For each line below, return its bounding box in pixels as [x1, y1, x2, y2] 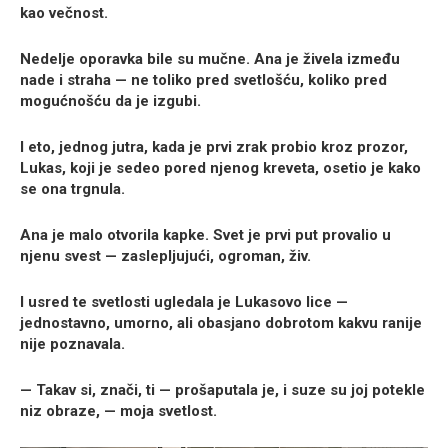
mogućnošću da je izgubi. [20, 92, 201, 111]
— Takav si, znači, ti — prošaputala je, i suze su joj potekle [20, 381, 425, 400]
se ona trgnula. [20, 180, 125, 199]
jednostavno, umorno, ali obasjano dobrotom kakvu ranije [20, 314, 422, 333]
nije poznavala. [20, 335, 125, 354]
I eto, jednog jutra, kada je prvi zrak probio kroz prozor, [20, 138, 408, 157]
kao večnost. [20, 4, 108, 23]
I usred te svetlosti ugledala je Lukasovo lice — [20, 293, 348, 312]
